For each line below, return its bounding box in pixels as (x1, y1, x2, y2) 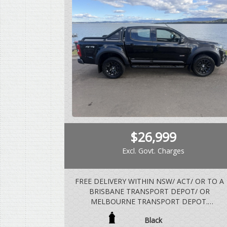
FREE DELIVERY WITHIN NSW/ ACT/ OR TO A (74, 176, 224, 186)
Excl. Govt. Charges (122, 146, 184, 156)
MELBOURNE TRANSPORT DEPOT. (91, 197, 208, 207)
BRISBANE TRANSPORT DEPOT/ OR (89, 186, 210, 197)
